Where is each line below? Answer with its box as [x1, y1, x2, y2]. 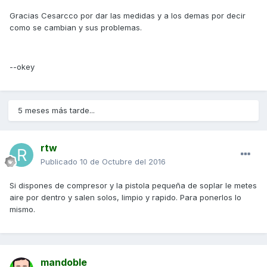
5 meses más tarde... [18, 105, 95, 116]
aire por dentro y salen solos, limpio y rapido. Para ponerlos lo [10, 193, 241, 203]
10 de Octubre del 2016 [80, 157, 166, 167]
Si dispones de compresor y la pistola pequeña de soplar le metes [10, 181, 257, 191]
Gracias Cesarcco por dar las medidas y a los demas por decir [10, 11, 246, 21]
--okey [10, 62, 35, 72]
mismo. [10, 204, 35, 215]
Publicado [41, 157, 80, 167]
